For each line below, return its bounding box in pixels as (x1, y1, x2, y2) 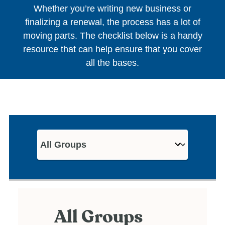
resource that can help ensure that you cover (23, 44, 202, 55)
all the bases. (86, 58, 139, 68)
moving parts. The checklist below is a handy (23, 31, 202, 41)
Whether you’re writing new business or (34, 4, 191, 14)
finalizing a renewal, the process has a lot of (25, 17, 200, 28)
